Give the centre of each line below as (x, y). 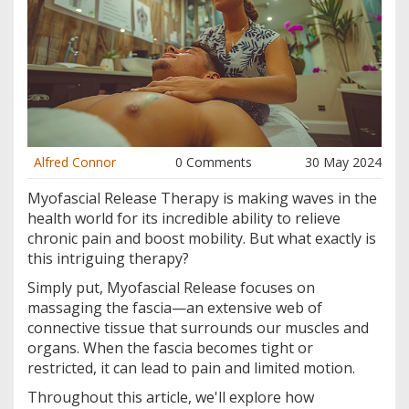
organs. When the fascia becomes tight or (170, 348)
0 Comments (214, 163)
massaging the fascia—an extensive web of (175, 308)
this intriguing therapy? (108, 259)
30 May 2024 (343, 163)
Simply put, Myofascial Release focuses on (171, 288)
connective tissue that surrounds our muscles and (198, 328)
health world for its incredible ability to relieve (184, 219)
